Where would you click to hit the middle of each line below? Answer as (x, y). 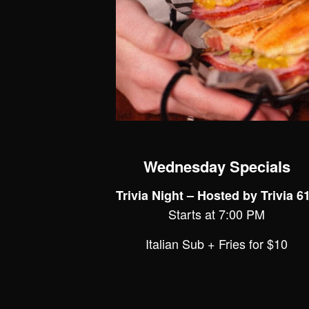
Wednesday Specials (217, 167)
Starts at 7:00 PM (217, 213)
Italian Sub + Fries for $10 (217, 243)
